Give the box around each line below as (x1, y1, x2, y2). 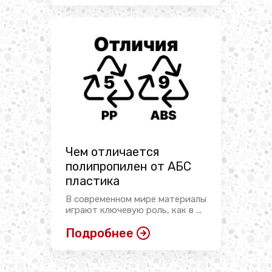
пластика (66, 174, 120, 189)
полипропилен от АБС (66, 159, 191, 174)
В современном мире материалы (66, 194, 206, 205)
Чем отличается (66, 144, 159, 160)
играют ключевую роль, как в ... (66, 205, 202, 216)
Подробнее (66, 226, 134, 241)
